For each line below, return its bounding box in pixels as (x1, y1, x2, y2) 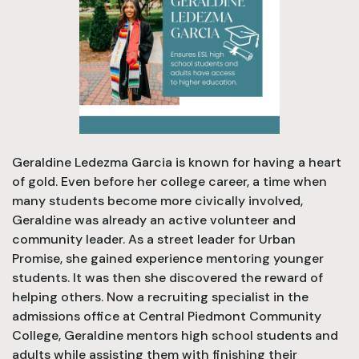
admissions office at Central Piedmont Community (12, 307, 321, 325)
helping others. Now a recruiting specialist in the (12, 288, 309, 305)
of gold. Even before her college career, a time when (12, 172, 327, 190)
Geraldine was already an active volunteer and (12, 211, 296, 228)
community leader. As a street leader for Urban (12, 230, 296, 248)
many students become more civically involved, (12, 192, 303, 209)
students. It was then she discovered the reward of (12, 268, 323, 286)
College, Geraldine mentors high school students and (12, 326, 338, 344)
